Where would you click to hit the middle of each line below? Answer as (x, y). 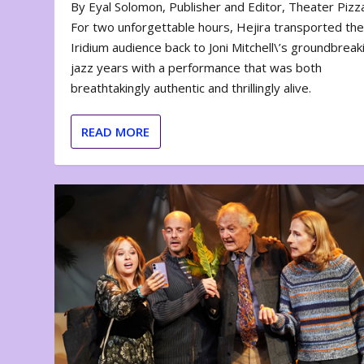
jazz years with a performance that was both (197, 68)
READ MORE (116, 132)
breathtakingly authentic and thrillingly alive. (191, 88)
